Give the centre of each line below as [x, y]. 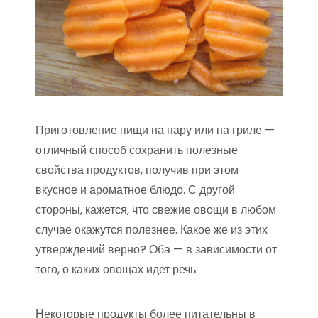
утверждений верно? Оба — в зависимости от [156, 250]
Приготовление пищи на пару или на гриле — [155, 130]
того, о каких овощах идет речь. [117, 269]
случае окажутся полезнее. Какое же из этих [152, 230]
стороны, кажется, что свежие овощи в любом [156, 210]
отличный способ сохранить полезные [137, 150]
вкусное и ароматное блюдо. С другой [135, 190]
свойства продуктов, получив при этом [137, 170]
